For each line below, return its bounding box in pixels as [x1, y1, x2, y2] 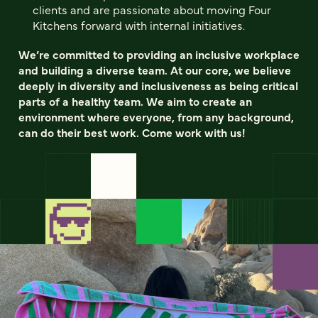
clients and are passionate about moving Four [33, 1, 271, 17]
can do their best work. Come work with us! [18, 124, 246, 141]
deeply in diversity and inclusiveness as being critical [18, 77, 298, 94]
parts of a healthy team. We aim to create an [18, 93, 252, 109]
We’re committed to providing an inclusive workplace [18, 46, 300, 62]
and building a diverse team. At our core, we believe [18, 62, 291, 78]
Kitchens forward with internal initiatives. [33, 17, 245, 33]
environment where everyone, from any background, [18, 109, 294, 125]
